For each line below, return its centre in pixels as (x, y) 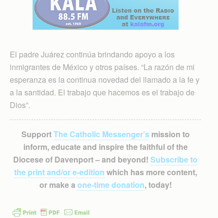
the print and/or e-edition (59, 172)
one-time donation (111, 184)
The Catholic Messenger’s (101, 134)
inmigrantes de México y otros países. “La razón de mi (102, 67)
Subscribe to (174, 159)
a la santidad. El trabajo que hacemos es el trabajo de (102, 92)
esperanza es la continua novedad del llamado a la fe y (105, 79)
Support (37, 134)
